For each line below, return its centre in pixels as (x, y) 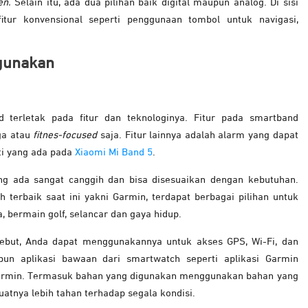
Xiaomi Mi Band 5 (114, 153)
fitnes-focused (65, 135)
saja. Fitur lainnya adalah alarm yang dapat (198, 135)
